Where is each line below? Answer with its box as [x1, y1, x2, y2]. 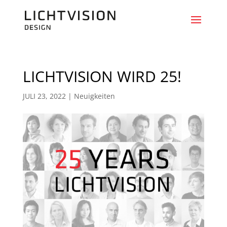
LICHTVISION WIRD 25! [22, 66, 181, 87]
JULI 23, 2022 [22, 91, 66, 101]
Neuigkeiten [73, 91, 115, 101]
